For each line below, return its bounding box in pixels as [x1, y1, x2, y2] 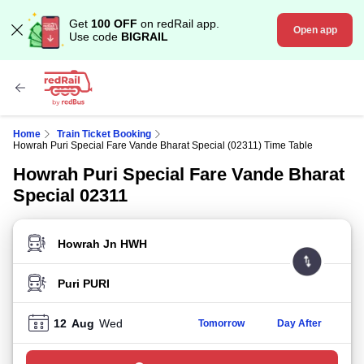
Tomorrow [197, 317, 245, 329]
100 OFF [91, 17, 137, 30]
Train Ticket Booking [57, 128, 151, 140]
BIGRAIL [121, 30, 168, 43]
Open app [292, 24, 337, 36]
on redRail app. [137, 17, 219, 30]
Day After [276, 317, 322, 329]
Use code [69, 30, 121, 43]
